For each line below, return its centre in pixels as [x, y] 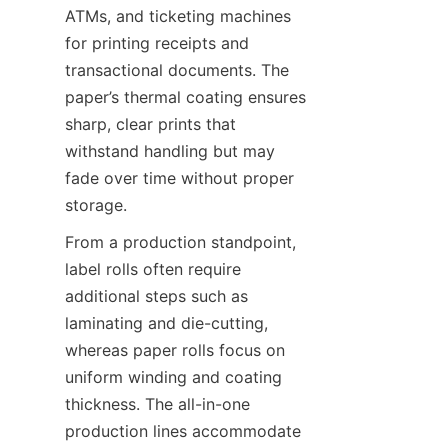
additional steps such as [156, 296]
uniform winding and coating [173, 377]
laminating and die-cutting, [166, 323]
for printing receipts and [157, 43]
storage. [96, 205]
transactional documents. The [177, 70]
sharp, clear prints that [150, 124]
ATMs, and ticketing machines [178, 16]
